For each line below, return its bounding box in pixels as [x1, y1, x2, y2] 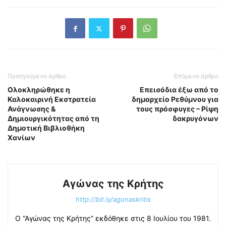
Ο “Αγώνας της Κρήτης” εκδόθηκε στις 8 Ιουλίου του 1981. [15, 214, 211, 223]
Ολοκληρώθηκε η [8, 85, 70, 94]
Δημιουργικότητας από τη [8, 114, 99, 123]
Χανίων [8, 133, 35, 142]
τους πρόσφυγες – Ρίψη [136, 104, 218, 114]
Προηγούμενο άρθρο [8, 72, 66, 80]
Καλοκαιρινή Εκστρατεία [8, 95, 96, 104]
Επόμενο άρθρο [174, 72, 218, 80]
